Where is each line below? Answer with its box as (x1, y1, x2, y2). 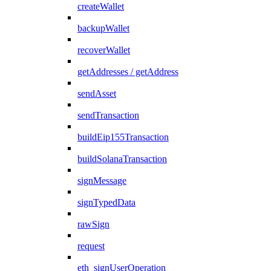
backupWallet (77, 22, 129, 33)
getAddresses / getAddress (77, 66, 178, 77)
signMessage (77, 175, 126, 186)
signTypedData (77, 197, 135, 207)
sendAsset (77, 88, 116, 99)
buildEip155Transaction (77, 131, 169, 142)
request (77, 240, 105, 251)
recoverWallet (77, 44, 130, 55)
